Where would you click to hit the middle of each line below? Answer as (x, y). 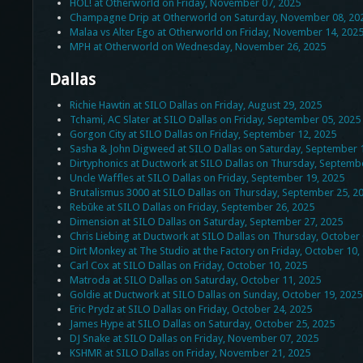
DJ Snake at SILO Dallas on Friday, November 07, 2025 (194, 339)
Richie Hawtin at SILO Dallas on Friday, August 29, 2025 (195, 105)
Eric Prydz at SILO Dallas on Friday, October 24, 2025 (190, 310)
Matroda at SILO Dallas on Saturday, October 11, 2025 (195, 280)
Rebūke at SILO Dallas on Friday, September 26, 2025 (192, 207)
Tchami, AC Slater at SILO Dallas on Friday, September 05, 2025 (215, 120)
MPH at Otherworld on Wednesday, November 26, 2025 (197, 47)
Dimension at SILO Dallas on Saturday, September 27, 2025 (206, 222)
